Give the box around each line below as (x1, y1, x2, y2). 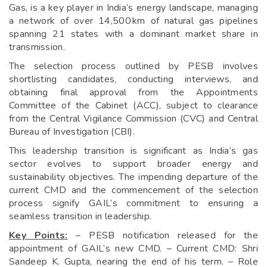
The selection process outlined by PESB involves (9, 59, 258, 73)
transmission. (9, 40, 65, 54)
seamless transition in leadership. (9, 209, 152, 223)
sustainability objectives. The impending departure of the (9, 170, 258, 184)
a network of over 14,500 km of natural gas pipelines (9, 14, 258, 27)
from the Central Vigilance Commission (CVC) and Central (9, 111, 258, 125)
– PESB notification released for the (67, 228, 258, 242)
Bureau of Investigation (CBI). (9, 125, 135, 138)
